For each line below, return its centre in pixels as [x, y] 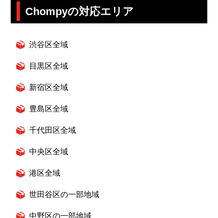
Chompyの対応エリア [80, 11]
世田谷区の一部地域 [64, 194]
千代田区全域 [53, 130]
